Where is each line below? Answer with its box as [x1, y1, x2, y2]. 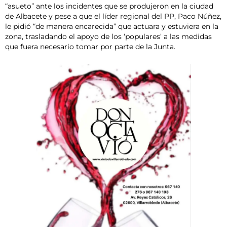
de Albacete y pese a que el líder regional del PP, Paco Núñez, [5, 12, 221, 21]
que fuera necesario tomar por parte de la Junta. [5, 43, 175, 51]
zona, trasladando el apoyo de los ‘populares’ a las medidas [5, 32, 212, 41]
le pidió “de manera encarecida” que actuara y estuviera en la [5, 22, 218, 31]
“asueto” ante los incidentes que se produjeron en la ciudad [5, 2, 213, 11]
